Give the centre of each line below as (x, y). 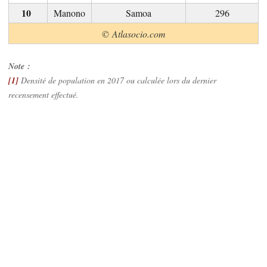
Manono (69, 13)
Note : (19, 66)
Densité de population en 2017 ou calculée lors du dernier (117, 80)
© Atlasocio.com (133, 33)
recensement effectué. (44, 94)
